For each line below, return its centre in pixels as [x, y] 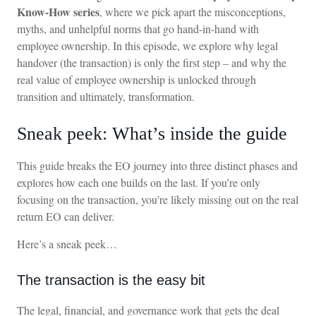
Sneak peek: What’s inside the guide [152, 134]
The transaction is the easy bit [111, 280]
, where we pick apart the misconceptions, [193, 12]
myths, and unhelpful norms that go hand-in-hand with [138, 29]
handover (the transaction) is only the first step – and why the [152, 63]
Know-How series [58, 12]
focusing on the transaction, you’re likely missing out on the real [158, 200]
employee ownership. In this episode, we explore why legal [147, 46]
